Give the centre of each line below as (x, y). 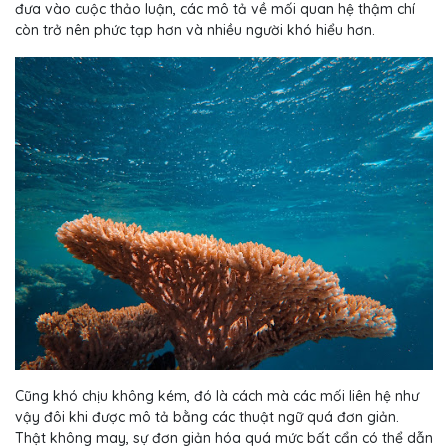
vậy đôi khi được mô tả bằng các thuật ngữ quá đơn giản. (207, 417)
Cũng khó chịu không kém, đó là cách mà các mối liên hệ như (217, 396)
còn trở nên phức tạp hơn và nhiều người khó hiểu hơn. (195, 30)
